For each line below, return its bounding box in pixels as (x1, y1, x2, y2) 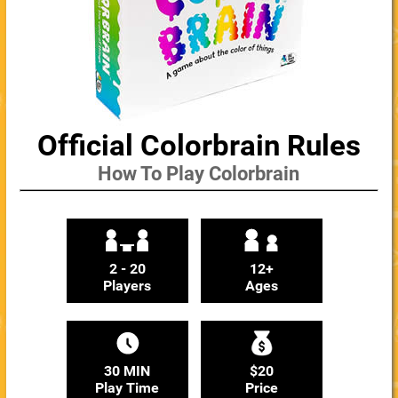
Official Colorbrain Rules (36, 128, 361, 163)
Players (103, 277, 152, 294)
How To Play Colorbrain (98, 163, 300, 185)
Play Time (95, 379, 160, 396)
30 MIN (104, 362, 151, 379)
